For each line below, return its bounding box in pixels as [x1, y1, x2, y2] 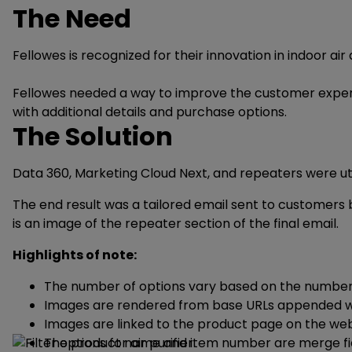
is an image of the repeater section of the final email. [13, 214, 339, 233]
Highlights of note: [13, 246, 137, 264]
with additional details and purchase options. [13, 103, 290, 121]
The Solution [13, 119, 173, 154]
